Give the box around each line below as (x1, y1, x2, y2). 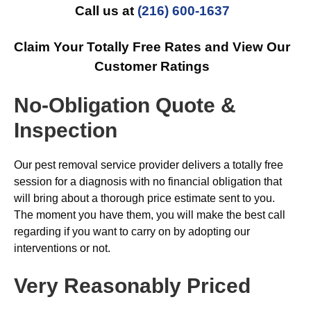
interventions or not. (14, 242, 110, 254)
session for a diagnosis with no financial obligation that (14, 176, 282, 187)
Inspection (14, 119, 117, 142)
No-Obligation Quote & (14, 94, 236, 117)
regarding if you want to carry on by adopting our (14, 226, 250, 237)
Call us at (74, 3, 137, 18)
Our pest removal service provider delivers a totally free (14, 159, 283, 171)
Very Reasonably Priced (14, 274, 251, 297)
